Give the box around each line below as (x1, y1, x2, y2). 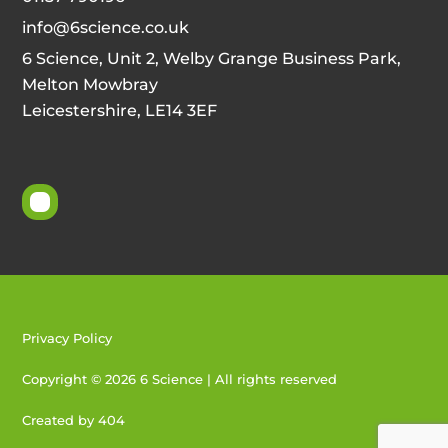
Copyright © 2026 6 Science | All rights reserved (22, 371, 338, 387)
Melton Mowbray (22, 75, 159, 95)
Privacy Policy (22, 330, 113, 346)
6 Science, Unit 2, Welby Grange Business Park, (22, 49, 402, 69)
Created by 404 (22, 412, 126, 428)
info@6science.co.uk (22, 18, 190, 38)
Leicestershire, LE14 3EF (22, 101, 218, 121)
